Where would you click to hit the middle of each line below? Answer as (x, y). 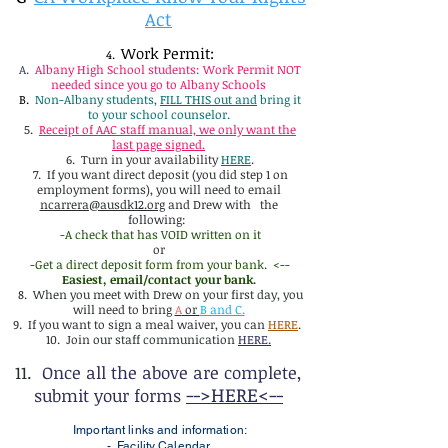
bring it (279, 99)
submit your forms (110, 395)
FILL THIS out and (208, 99)
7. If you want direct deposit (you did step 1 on (158, 174)
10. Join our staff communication (142, 339)
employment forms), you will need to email (158, 189)
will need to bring (123, 309)
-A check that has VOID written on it (160, 234)
